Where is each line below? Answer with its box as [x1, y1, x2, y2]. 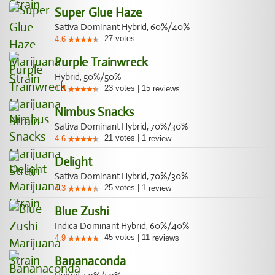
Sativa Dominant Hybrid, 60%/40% [55, 21, 190, 33]
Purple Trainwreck [55, 55, 148, 70]
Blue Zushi [55, 204, 109, 219]
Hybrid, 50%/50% [55, 71, 121, 82]
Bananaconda [55, 254, 126, 269]
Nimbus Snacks [55, 104, 134, 120]
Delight [55, 154, 92, 169]
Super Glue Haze [55, 5, 142, 20]
